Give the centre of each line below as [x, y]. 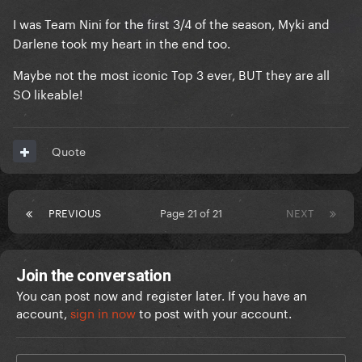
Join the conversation [94, 276]
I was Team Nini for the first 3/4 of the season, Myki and [171, 23]
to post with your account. [214, 312]
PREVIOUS [75, 212]
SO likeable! [49, 93]
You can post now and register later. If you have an [162, 295]
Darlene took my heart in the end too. [122, 42]
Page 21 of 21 [194, 212]
